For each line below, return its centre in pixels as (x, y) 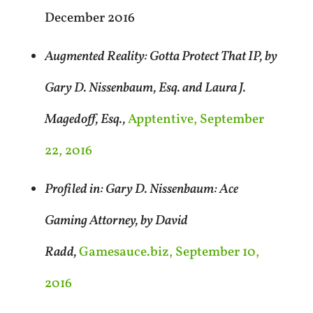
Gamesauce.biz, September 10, (169, 253)
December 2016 (89, 19)
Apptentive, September (196, 120)
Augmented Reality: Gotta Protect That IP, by (161, 57)
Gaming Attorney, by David (116, 221)
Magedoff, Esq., (86, 120)
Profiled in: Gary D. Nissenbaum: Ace (141, 190)
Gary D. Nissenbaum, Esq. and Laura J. (145, 88)
